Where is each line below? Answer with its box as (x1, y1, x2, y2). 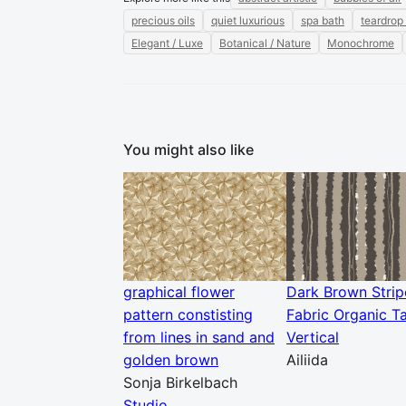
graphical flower (123, 283, 235, 301)
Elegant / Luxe (131, 36, 203, 50)
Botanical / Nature (219, 36, 311, 50)
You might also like (123, 140, 254, 159)
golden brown (123, 351, 218, 369)
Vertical (286, 328, 339, 346)
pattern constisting (123, 305, 253, 324)
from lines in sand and (123, 328, 275, 346)
